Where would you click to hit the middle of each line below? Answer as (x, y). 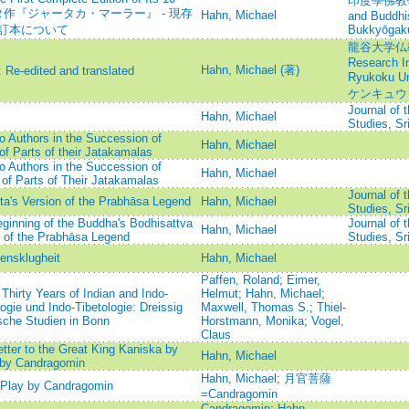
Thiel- (331, 307)
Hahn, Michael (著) (250, 70)
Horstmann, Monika (252, 321)
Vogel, (327, 321)
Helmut (219, 294)
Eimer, (303, 280)
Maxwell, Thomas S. (255, 307)
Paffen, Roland (240, 280)
